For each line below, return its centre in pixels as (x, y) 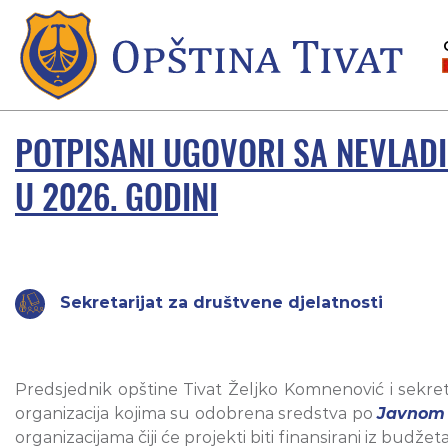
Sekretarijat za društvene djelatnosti (221, 303)
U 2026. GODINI (116, 197)
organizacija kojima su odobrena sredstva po (196, 414)
